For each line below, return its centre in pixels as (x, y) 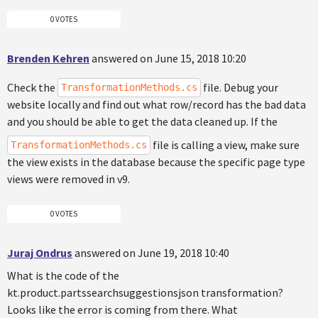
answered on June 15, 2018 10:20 (169, 58)
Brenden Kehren (48, 58)
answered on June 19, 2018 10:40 (152, 253)
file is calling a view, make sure (225, 144)
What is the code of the (63, 276)
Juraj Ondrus (40, 253)
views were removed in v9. (68, 179)
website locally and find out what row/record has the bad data (157, 104)
